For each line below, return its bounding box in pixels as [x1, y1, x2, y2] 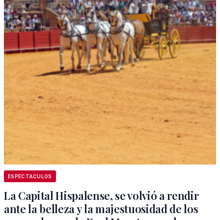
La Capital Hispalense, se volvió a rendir [4, 188, 199, 203]
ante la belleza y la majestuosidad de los [4, 201, 198, 216]
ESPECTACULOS [8, 173, 52, 179]
